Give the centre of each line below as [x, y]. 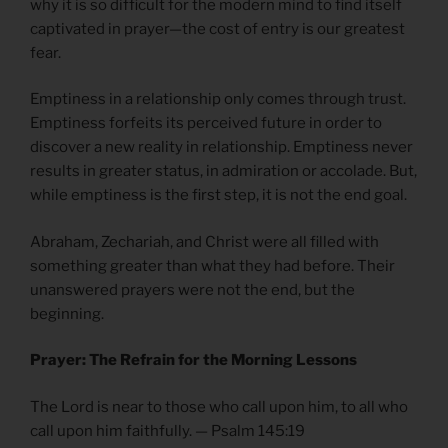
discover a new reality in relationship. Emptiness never [221, 147]
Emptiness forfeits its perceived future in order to [206, 123]
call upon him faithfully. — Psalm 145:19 [167, 430]
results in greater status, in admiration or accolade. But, [223, 171]
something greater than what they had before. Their [212, 265]
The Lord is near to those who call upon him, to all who [219, 406]
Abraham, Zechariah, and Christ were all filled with [204, 241]
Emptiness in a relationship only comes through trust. [218, 99]
